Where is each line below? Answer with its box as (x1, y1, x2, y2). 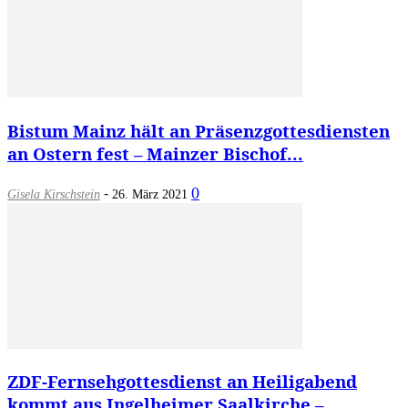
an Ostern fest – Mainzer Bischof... (7, 141, 303, 165)
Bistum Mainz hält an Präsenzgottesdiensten (7, 118, 390, 142)
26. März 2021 (112, 187, 188, 201)
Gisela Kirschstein (7, 187, 100, 201)
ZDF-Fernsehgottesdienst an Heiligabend (7, 370, 357, 393)
